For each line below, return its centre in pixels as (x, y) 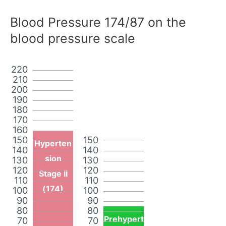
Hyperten (53, 143)
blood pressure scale (73, 38)
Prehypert (124, 219)
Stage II (53, 173)
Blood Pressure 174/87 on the (98, 22)
